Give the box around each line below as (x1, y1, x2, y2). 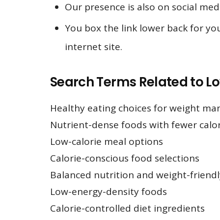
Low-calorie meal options (50, 135, 163, 148)
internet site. (65, 40, 122, 54)
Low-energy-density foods (50, 185, 167, 198)
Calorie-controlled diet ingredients (50, 201, 205, 215)
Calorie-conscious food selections (50, 151, 199, 165)
